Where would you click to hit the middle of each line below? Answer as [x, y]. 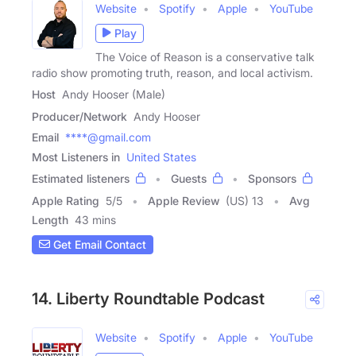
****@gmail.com [108, 137]
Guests [189, 178]
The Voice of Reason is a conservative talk [205, 56]
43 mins [95, 219]
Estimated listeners [81, 178]
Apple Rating [66, 200]
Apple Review [184, 200]
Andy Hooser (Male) [114, 94]
